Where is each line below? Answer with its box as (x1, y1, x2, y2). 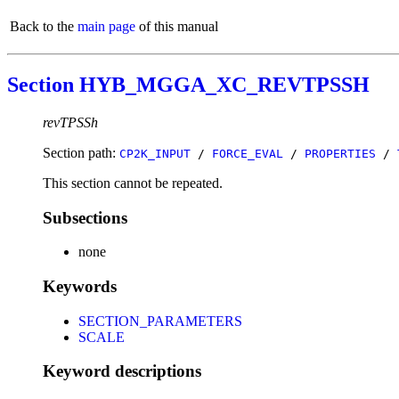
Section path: (43, 144, 119, 160)
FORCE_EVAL (212, 146, 283, 160)
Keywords (43, 276, 117, 296)
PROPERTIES (305, 146, 376, 160)
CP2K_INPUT (119, 146, 191, 160)
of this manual (135, 19, 218, 34)
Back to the (10, 19, 77, 34)
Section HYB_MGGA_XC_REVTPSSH (7, 72, 370, 96)
